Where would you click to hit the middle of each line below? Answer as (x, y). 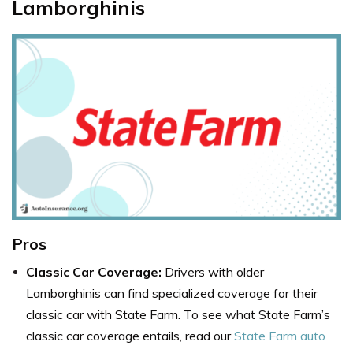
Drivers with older (214, 271)
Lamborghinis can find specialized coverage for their (172, 293)
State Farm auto (280, 335)
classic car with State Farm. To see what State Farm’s (178, 314)
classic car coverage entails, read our (130, 335)
